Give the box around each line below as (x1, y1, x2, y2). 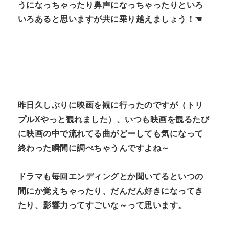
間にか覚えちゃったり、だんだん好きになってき (18, 186, 203, 195)
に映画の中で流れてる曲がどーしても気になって (18, 129, 203, 138)
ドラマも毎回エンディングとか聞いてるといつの (18, 172, 203, 181)
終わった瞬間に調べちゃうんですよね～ (18, 143, 170, 152)
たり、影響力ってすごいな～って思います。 (18, 200, 187, 210)
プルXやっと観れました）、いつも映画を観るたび (18, 114, 210, 124)
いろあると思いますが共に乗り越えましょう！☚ (18, 14, 202, 24)
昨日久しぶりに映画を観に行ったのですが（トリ (18, 100, 203, 109)
